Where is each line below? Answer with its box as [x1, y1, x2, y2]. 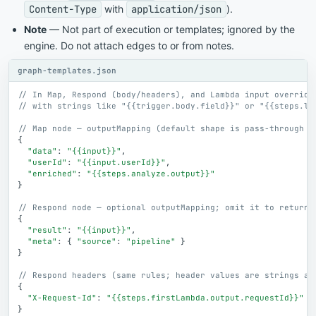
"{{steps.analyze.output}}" [87, 168, 215, 178]
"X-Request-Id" [28, 292, 97, 303]
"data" [28, 145, 57, 156]
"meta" [28, 236, 57, 246]
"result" [28, 224, 67, 235]
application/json [131, 2, 221, 16]
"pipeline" [126, 236, 176, 246]
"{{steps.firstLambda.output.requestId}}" [107, 292, 304, 303]
